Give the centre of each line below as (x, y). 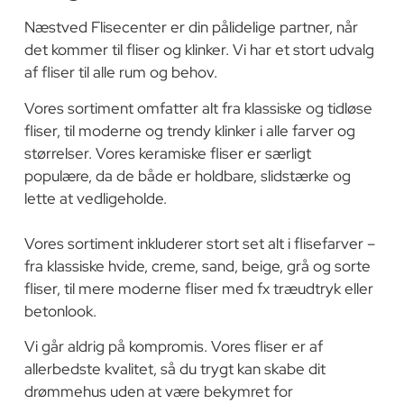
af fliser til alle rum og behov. (120, 73)
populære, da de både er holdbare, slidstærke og (187, 175)
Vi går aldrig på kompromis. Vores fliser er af (173, 347)
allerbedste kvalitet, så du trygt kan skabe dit (174, 369)
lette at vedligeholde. (95, 198)
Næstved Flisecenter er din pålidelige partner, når (191, 28)
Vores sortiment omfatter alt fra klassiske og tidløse (198, 108)
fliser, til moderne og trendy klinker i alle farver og (189, 130)
